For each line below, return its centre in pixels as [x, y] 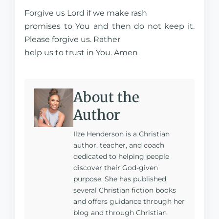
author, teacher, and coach [119, 145]
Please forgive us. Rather [72, 39]
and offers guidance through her [129, 201]
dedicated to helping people [121, 156]
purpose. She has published [120, 179]
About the [106, 97]
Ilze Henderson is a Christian [121, 134]
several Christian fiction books [125, 190]
